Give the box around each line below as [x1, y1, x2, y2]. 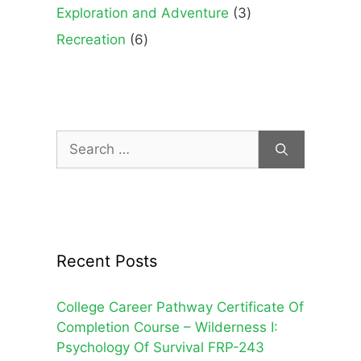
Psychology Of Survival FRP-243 [56, 339, 264, 356]
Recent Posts [56, 251, 157, 272]
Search [56, 131, 101, 148]
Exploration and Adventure [56, 4, 229, 21]
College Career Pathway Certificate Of [56, 299, 304, 316]
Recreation [56, 31, 126, 48]
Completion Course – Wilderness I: [56, 319, 278, 336]
